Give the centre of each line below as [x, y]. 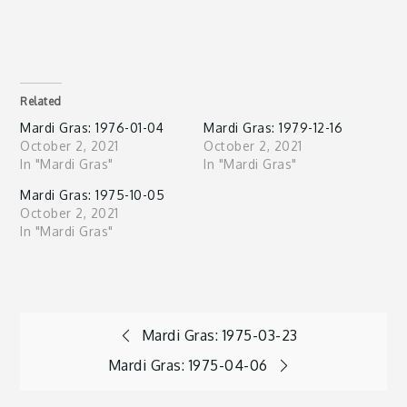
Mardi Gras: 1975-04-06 [188, 365]
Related [41, 101]
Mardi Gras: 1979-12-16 [273, 127]
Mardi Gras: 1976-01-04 [92, 127]
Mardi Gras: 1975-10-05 [93, 194]
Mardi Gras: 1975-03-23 [219, 335]
